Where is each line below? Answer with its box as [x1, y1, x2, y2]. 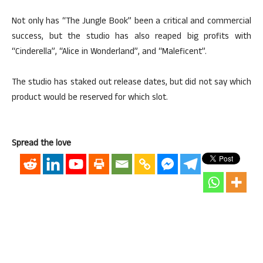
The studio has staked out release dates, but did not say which [12, 76, 251, 90]
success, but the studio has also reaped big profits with [12, 30, 251, 45]
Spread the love [12, 137, 71, 151]
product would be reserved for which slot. [12, 91, 168, 106]
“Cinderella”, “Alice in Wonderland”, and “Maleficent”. [12, 45, 207, 60]
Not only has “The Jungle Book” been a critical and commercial [12, 15, 251, 29]
